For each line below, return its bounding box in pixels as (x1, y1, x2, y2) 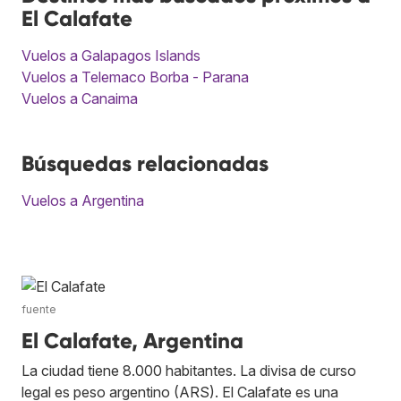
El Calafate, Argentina (21, 327, 243, 354)
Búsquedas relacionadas (21, 149, 269, 176)
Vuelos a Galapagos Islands (21, 46, 200, 64)
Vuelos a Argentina (21, 191, 144, 209)
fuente (21, 302, 56, 316)
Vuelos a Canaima (21, 89, 138, 107)
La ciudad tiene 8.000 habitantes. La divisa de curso (21, 361, 356, 380)
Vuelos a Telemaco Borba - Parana (21, 67, 249, 86)
